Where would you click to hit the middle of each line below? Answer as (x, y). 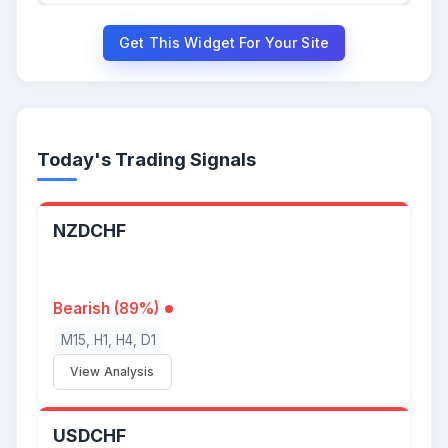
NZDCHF (89, 231)
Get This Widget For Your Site (224, 43)
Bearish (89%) (106, 309)
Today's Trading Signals (146, 159)
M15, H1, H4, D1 (108, 340)
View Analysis (112, 372)
